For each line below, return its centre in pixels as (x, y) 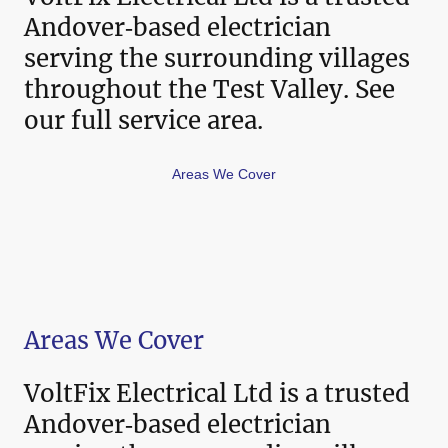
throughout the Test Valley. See (209, 90)
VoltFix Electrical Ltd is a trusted (217, 394)
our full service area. (143, 121)
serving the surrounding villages (217, 59)
